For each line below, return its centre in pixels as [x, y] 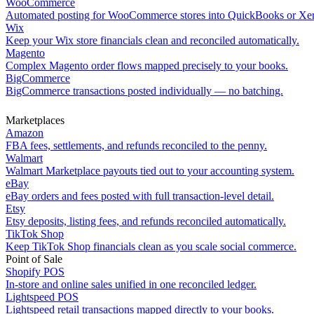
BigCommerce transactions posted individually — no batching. [144, 91]
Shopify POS [35, 272]
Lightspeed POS [42, 297]
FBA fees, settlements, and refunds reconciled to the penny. [136, 145]
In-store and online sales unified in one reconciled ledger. [131, 284]
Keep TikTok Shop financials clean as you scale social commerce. [151, 246]
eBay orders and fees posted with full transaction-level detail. [140, 196]
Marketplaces [35, 120]
